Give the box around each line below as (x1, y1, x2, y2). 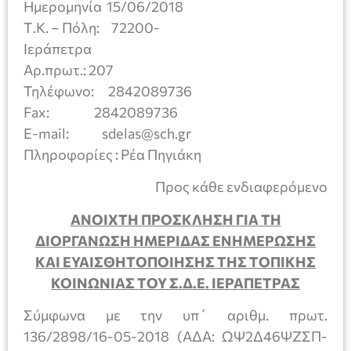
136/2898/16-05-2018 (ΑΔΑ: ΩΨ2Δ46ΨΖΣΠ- (24, 327, 327, 346)
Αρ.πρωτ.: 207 (24, 60, 114, 78)
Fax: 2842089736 (24, 103, 178, 121)
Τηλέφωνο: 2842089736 (24, 81, 192, 100)
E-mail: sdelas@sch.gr (24, 124, 191, 142)
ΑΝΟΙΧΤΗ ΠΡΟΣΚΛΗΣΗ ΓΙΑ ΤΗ (70, 210, 281, 228)
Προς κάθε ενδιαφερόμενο (155, 178, 327, 196)
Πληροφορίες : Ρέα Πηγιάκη (24, 145, 201, 163)
